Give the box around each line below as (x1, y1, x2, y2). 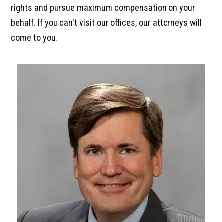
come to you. (11, 32, 57, 43)
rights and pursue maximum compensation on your (11, 2, 195, 13)
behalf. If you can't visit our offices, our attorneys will (11, 17, 202, 28)
